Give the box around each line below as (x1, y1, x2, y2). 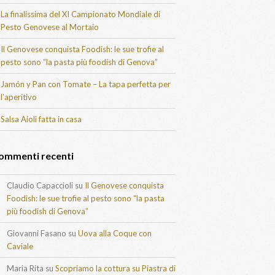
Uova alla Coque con (78, 228, 152, 238)
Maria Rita (7, 263, 44, 273)
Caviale (7, 241, 33, 251)
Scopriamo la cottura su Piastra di (55, 263, 176, 273)
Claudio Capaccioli (7, 180, 73, 190)
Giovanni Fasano (7, 228, 66, 238)
